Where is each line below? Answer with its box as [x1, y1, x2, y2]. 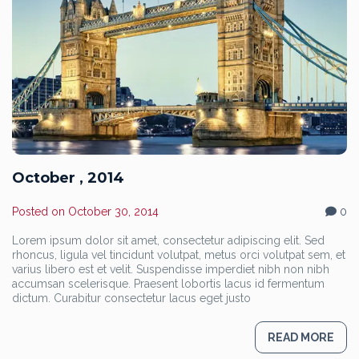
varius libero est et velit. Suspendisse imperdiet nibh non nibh [12, 263, 329, 276]
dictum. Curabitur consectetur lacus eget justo [12, 292, 251, 305]
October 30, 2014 [68, 205, 159, 219]
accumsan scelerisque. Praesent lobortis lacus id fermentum [12, 277, 325, 291]
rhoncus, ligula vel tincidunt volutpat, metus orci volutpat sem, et [12, 248, 345, 262]
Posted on [12, 205, 68, 219]
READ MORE [268, 331, 334, 345]
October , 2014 [12, 169, 124, 188]
